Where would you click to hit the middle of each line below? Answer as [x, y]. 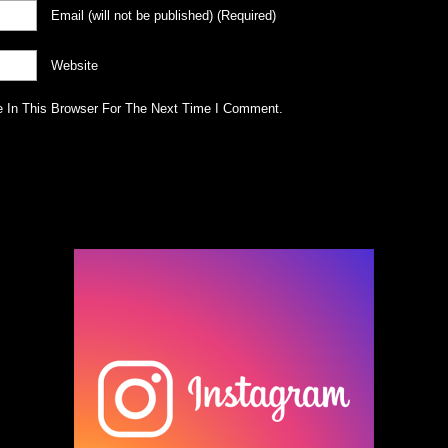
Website [74, 65]
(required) [246, 15]
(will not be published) [150, 15]
